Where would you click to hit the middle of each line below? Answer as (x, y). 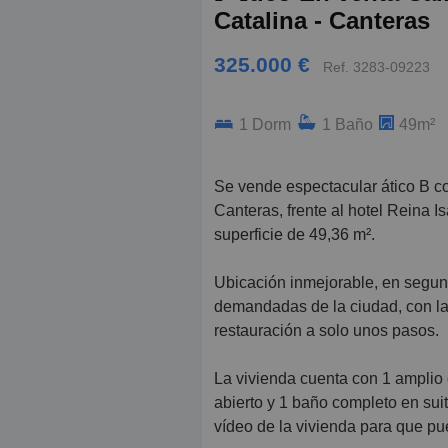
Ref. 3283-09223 (376, 67)
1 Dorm (265, 125)
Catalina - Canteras (322, 20)
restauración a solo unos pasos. (326, 331)
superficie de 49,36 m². (294, 235)
